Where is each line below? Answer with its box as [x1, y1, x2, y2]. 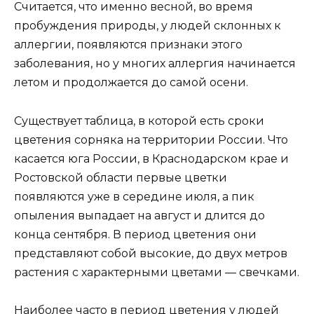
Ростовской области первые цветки [14, 170, 227, 184]
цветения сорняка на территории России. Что [14, 132, 288, 146]
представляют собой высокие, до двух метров [14, 246, 287, 260]
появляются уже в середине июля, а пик [14, 189, 254, 203]
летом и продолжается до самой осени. [14, 76, 248, 90]
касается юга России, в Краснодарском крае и [14, 151, 289, 165]
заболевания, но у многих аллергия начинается [14, 57, 296, 71]
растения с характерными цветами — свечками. [14, 265, 299, 279]
